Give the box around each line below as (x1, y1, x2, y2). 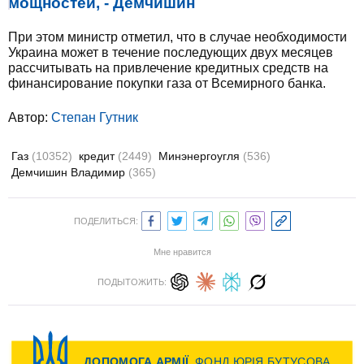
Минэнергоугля (158, 149, 243, 162)
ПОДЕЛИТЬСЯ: (73, 216, 138, 226)
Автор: (8, 110, 51, 124)
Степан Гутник (51, 110, 138, 124)
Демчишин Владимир (11, 166, 128, 179)
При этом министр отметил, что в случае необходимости (8, 30, 347, 44)
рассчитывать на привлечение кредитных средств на (8, 61, 328, 75)
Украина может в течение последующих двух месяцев (8, 45, 333, 59)
